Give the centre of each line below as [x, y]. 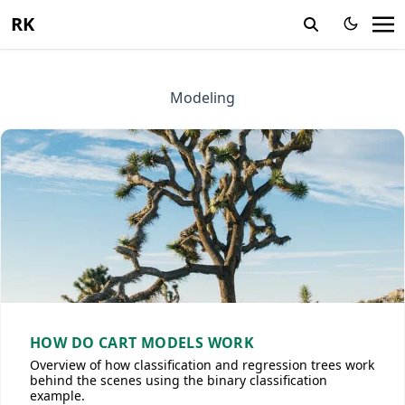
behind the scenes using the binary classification [179, 380]
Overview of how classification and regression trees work [202, 365]
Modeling [202, 98]
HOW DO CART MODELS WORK [142, 343]
